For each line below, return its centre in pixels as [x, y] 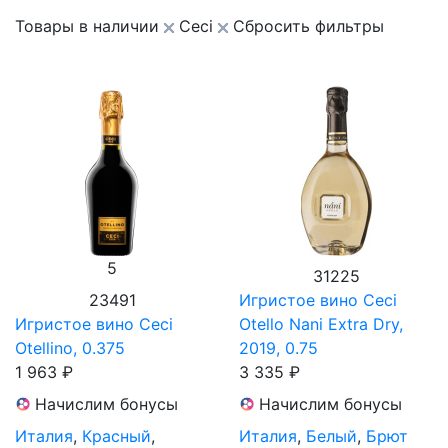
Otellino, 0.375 [70, 347]
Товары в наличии [87, 25]
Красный [116, 435]
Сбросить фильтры [308, 25]
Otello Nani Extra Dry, [321, 323]
